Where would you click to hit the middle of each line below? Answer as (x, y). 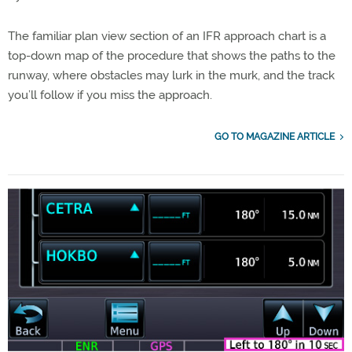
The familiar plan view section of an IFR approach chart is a (167, 36)
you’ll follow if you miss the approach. (110, 95)
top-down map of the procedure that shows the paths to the (172, 55)
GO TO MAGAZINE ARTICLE (275, 136)
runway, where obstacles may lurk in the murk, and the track (171, 75)
